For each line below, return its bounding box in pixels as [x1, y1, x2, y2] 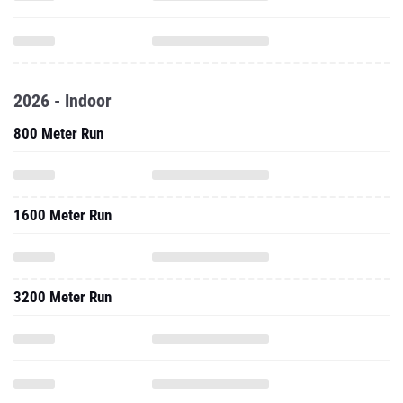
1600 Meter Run [13, 206, 112, 224]
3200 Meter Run [13, 288, 112, 306]
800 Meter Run [13, 124, 103, 142]
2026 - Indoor [13, 90, 112, 112]
